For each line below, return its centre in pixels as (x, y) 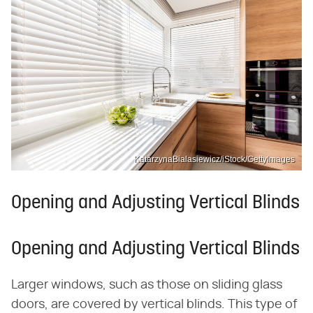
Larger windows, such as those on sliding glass (147, 285)
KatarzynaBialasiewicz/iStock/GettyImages (214, 160)
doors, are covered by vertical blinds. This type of (154, 305)
